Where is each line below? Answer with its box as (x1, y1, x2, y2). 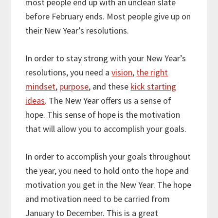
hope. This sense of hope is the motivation (25, 109, 181, 121)
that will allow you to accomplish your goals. (25, 123, 187, 135)
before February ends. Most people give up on (25, 11, 191, 22)
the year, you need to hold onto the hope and (25, 165, 189, 177)
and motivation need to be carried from (25, 193, 170, 205)
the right (136, 67, 168, 78)
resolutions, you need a (25, 67, 112, 78)
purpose (59, 81, 89, 92)
